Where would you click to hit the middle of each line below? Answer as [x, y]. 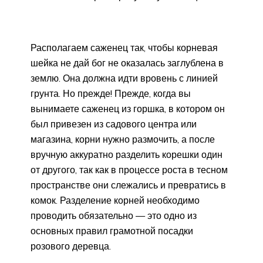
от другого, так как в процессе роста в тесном [129, 169]
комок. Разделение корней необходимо [115, 200]
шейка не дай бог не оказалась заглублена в [127, 63]
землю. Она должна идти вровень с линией [124, 78]
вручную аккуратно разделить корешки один [127, 154]
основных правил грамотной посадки [112, 230]
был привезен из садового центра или [114, 124]
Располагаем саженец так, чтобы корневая [124, 47]
